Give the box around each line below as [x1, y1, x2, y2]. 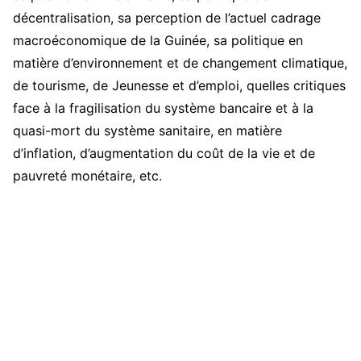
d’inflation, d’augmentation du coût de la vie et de [13, 145, 315, 162]
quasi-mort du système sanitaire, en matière [13, 122, 282, 139]
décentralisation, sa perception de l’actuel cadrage [13, 10, 321, 27]
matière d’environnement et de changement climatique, [13, 55, 347, 72]
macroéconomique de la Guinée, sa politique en [13, 32, 303, 49]
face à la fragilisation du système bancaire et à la [13, 100, 313, 117]
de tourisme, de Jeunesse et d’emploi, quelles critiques [13, 77, 346, 94]
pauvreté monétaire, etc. [13, 168, 162, 185]
